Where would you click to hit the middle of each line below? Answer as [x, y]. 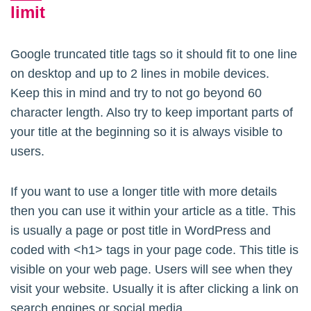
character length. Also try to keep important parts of [152, 113]
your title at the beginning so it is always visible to [146, 132]
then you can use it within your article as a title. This [153, 211]
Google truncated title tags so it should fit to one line [154, 54]
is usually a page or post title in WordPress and [141, 231]
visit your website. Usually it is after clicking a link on [154, 289]
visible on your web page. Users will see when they [151, 270]
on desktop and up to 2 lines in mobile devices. [140, 74]
